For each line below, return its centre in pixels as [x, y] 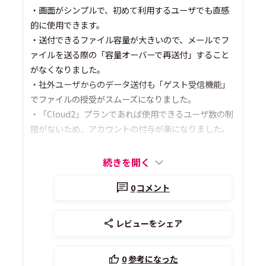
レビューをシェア [149, 224]
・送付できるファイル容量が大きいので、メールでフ [130, 40]
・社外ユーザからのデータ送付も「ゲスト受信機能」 [130, 84]
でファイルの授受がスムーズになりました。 [113, 99]
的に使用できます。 [68, 25]
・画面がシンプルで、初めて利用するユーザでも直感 [130, 10]
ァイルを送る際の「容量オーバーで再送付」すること [130, 55]
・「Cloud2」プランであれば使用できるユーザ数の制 [132, 114]
